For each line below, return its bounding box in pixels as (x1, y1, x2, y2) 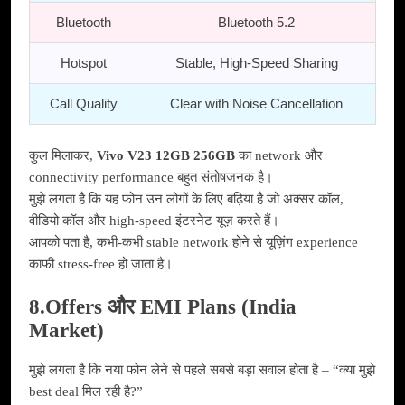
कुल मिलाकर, (29, 148, 97, 164)
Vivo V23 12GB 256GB (97, 148, 235, 164)
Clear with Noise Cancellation (170, 95, 343, 111)
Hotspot (60, 54, 107, 71)
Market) (29, 318, 104, 342)
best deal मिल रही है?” (29, 384, 143, 400)
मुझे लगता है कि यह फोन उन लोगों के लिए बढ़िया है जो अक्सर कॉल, (29, 192, 344, 207)
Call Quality (49, 95, 118, 111)
